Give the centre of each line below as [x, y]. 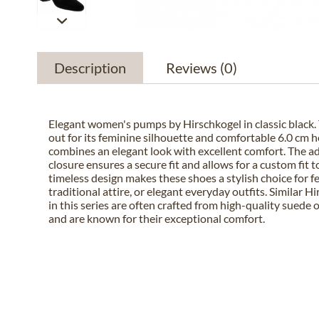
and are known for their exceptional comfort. [157, 218]
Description [90, 68]
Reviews [193, 68]
